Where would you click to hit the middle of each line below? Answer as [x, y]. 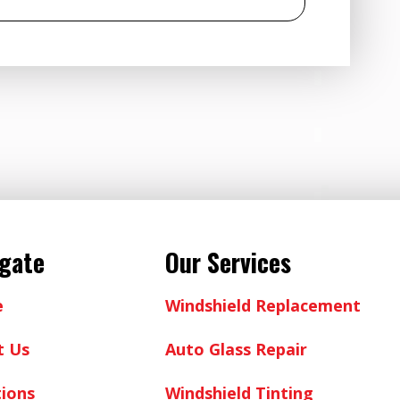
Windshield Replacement [262, 305]
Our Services [228, 262]
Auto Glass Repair [236, 349]
